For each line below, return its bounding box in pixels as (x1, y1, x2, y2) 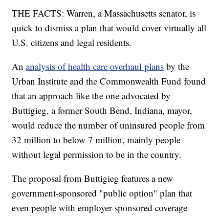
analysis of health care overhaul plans (26, 60, 164, 73)
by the (166, 60, 190, 73)
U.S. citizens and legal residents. (12, 36, 132, 49)
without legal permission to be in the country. (12, 148, 182, 161)
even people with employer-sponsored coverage (12, 201, 188, 214)
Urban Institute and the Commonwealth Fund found (12, 75, 206, 88)
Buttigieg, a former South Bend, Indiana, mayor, (12, 104, 193, 117)
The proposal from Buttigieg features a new (12, 172, 174, 185)
